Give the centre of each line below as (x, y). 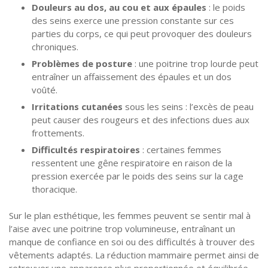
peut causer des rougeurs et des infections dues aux (140, 119)
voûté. (44, 89)
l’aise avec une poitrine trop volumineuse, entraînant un (122, 229)
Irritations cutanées (77, 106)
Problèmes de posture (82, 63)
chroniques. (55, 46)
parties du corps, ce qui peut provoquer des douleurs (141, 33)
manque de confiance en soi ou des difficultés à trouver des (132, 242)
